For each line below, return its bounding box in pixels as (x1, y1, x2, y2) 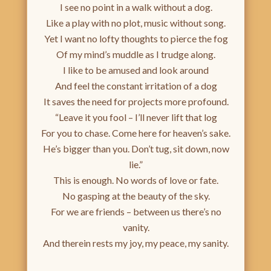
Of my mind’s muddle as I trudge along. (56, 48, 215, 60)
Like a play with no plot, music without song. (46, 17, 226, 29)
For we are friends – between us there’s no (50, 206, 221, 218)
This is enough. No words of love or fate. (53, 174, 218, 186)
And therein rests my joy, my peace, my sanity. (43, 237, 229, 249)
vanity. (122, 221, 149, 233)
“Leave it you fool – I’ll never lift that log (54, 111, 217, 123)
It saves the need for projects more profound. (43, 96, 229, 108)
